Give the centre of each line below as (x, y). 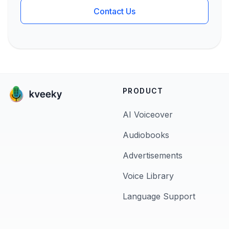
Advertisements (153, 155)
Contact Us (114, 11)
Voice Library (148, 176)
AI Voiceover (148, 114)
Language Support (159, 196)
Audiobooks (146, 135)
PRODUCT (143, 91)
